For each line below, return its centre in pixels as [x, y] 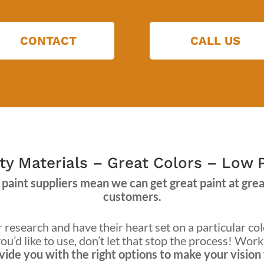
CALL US [216, 41]
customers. [132, 196]
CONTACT [49, 41]
